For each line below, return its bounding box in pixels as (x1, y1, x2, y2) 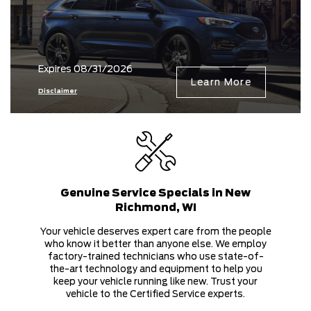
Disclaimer (38, 86, 77, 94)
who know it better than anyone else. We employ (44, 238, 267, 249)
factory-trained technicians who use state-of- (47, 251, 264, 262)
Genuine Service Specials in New (60, 186, 251, 199)
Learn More (190, 76, 251, 87)
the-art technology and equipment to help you (49, 263, 262, 274)
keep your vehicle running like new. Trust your (53, 276, 258, 287)
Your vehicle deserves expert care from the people (40, 226, 271, 237)
